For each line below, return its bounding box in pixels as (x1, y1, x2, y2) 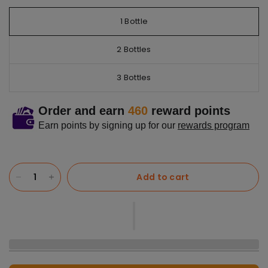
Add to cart (136, 171, 190, 183)
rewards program (177, 120, 249, 130)
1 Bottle (120, 16, 148, 27)
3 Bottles (117, 72, 151, 83)
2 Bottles (117, 44, 151, 55)
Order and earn (38, 104, 128, 117)
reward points (147, 104, 230, 117)
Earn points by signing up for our (38, 120, 178, 130)
